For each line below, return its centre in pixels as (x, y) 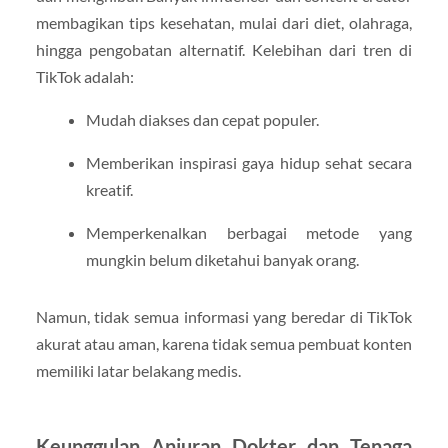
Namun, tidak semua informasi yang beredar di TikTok (224, 316)
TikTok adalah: (84, 76)
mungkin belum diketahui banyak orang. (222, 259)
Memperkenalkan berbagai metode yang (249, 232)
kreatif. (109, 189)
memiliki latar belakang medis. (138, 370)
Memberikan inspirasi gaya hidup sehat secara (249, 162)
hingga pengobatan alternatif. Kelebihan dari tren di (224, 49)
